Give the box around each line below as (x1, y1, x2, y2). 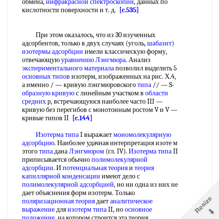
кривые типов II (22, 114, 72, 122)
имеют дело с (100, 172, 140, 180)
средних (22, 97, 46, 106)
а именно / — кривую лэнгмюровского (22, 81, 137, 89)
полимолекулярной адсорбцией (22, 180, 114, 189)
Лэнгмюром (69, 147, 104, 155)
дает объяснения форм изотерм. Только (22, 189, 135, 197)
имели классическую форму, (83, 47, 167, 56)
